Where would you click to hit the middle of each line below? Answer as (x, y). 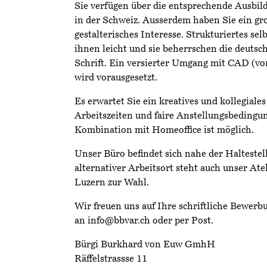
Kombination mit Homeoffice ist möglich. (164, 131)
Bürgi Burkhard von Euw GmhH (145, 245)
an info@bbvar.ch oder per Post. (144, 221)
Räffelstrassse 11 (111, 259)
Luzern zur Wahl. (112, 183)
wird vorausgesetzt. (116, 78)
